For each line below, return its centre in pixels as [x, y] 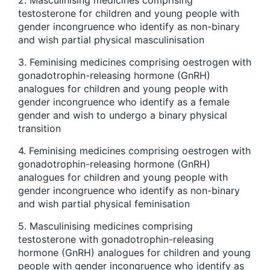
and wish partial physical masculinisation [113, 39]
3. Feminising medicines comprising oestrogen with [135, 62]
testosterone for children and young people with [129, 13]
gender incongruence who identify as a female [124, 102]
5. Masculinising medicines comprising [105, 226]
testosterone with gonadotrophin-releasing [116, 239]
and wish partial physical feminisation [105, 203]
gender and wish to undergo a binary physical [123, 115]
